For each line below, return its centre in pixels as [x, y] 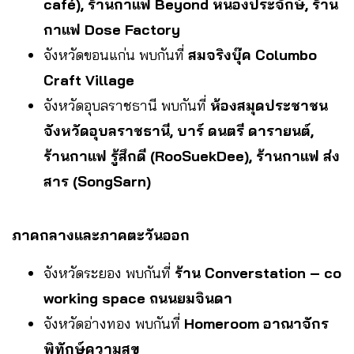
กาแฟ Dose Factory [112, 29]
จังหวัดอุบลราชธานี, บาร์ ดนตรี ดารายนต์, [179, 130]
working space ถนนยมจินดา [138, 298]
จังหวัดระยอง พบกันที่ [109, 273]
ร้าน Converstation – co [258, 273]
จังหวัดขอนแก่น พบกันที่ [116, 55]
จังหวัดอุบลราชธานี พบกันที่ [127, 105]
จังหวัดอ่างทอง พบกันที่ [114, 323]
